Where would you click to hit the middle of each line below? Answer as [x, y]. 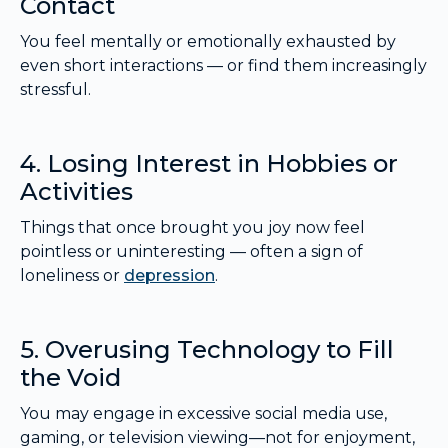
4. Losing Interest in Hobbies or [209, 164]
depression [169, 276]
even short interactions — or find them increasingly [223, 66]
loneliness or [72, 276]
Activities [76, 192]
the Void [70, 378]
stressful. [55, 90]
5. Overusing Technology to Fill [207, 350]
